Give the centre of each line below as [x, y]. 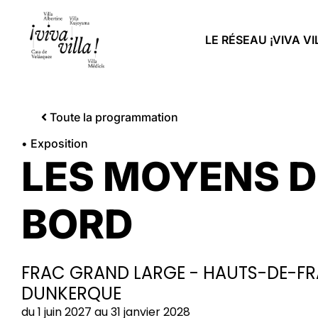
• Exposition [55, 144]
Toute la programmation [114, 117]
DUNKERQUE [71, 294]
